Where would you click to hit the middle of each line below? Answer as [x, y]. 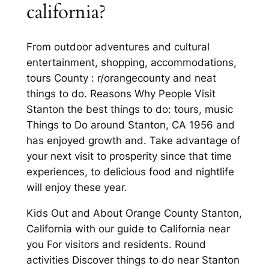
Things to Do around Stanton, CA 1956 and [130, 125]
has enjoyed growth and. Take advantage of [133, 140]
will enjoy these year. [77, 187]
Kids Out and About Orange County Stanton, [134, 213]
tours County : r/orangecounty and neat [121, 78]
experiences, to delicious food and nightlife [130, 171]
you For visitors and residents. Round [116, 244]
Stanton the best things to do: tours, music [129, 109]
